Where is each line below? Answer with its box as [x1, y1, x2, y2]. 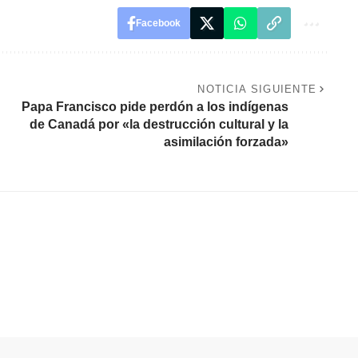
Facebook [135, 18, 181, 30]
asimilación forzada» [163, 135, 288, 149]
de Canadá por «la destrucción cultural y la [29, 117, 288, 132]
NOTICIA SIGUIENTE [197, 83, 317, 96]
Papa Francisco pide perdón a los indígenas [21, 100, 288, 114]
